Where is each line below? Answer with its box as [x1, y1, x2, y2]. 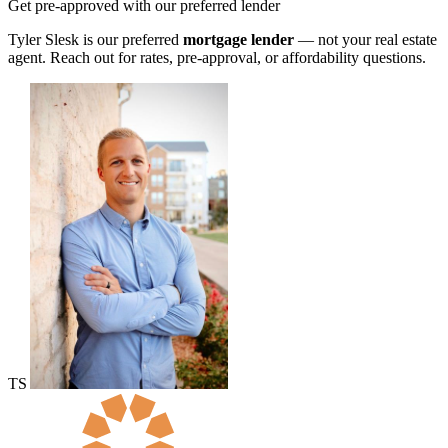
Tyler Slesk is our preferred [8, 31, 183, 48]
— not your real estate [294, 31, 437, 48]
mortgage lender [183, 31, 294, 48]
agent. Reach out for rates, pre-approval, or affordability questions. [8, 49, 426, 66]
